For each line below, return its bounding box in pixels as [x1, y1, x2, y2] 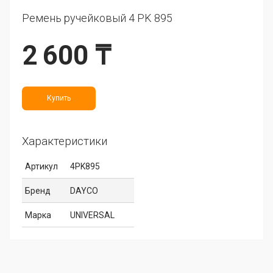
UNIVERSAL [69, 210, 115, 220]
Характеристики [22, 134, 107, 148]
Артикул [25, 161, 58, 171]
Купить [47, 93, 71, 102]
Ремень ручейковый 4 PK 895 [22, 11, 172, 24]
